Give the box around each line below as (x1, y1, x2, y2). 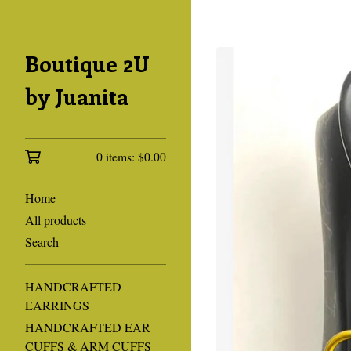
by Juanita (25, 81, 128, 110)
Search (25, 233, 59, 250)
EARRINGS (25, 297, 89, 313)
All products (25, 212, 86, 228)
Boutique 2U (25, 49, 150, 78)
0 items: (96, 149, 138, 165)
